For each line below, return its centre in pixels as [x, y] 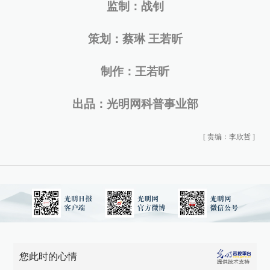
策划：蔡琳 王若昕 [135, 39]
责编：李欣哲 [229, 137]
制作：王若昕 [135, 72]
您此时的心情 [49, 257]
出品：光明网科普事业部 [135, 104]
